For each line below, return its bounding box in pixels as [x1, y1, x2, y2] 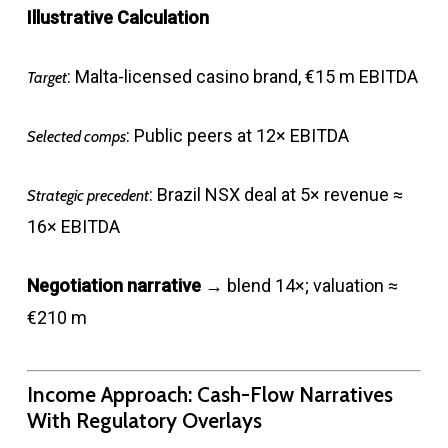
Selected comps [26, 127, 126, 147]
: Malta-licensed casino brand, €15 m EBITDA [66, 66, 418, 88]
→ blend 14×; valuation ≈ [200, 275, 398, 297]
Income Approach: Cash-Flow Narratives [26, 382, 393, 408]
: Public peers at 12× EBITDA [125, 125, 349, 147]
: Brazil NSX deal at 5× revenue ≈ [148, 184, 403, 206]
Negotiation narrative [26, 275, 201, 297]
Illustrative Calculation [26, 7, 209, 29]
